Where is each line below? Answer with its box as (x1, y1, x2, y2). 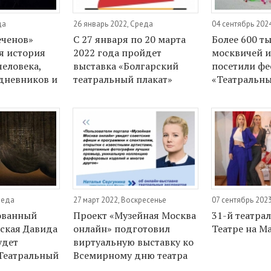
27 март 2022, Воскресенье (73, 195, 167, 206)
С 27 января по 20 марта (73, 32, 186, 46)
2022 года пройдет (73, 45, 162, 59)
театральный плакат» (73, 72, 173, 86)
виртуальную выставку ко (73, 235, 194, 249)
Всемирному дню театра (73, 249, 188, 263)
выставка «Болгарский (73, 59, 179, 73)
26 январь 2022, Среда (73, 18, 154, 29)
